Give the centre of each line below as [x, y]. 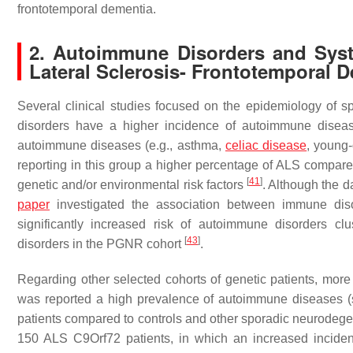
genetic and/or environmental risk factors [132, 184]
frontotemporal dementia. [87, 9]
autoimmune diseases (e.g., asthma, [121, 145]
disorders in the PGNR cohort [101, 243]
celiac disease [266, 145]
